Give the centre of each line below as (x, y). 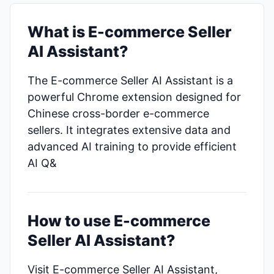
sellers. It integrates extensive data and (129, 130)
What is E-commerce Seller (130, 32)
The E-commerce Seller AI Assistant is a (130, 80)
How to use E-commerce (119, 221)
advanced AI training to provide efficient (132, 146)
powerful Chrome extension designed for (134, 97)
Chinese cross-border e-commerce (118, 113)
